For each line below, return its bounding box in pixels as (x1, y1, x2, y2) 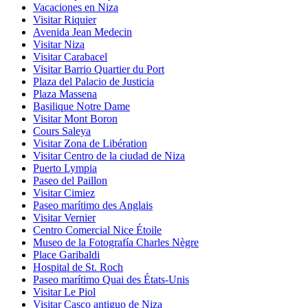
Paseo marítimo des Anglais (33, 199, 153, 211)
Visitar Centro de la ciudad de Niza (33, 149, 185, 162)
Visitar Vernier (33, 211, 96, 223)
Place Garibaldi (33, 248, 100, 261)
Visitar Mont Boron (33, 112, 118, 124)
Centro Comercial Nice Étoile (33, 223, 162, 236)
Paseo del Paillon (33, 174, 107, 186)
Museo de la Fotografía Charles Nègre (33, 236, 199, 248)
